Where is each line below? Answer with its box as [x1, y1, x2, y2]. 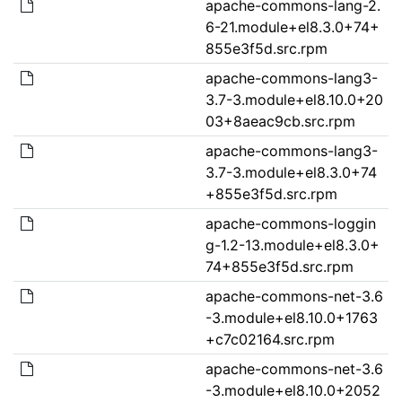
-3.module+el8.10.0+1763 [205, 308, 378, 327]
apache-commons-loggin [205, 214, 376, 232]
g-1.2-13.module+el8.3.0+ [205, 235, 380, 254]
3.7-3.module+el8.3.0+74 [205, 162, 377, 181]
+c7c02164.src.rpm [205, 329, 335, 348]
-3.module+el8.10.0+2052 [205, 380, 380, 399]
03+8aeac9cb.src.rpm [205, 111, 355, 130]
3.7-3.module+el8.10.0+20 [205, 90, 383, 109]
